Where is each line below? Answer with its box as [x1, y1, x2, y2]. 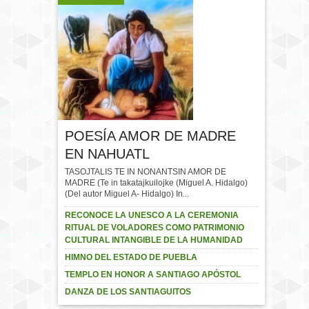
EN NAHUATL [65, 146, 150, 161]
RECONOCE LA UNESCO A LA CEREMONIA [65, 210, 239, 220]
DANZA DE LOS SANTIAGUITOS [65, 287, 191, 297]
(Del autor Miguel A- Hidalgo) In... [65, 189, 189, 199]
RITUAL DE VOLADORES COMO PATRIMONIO [65, 223, 244, 232]
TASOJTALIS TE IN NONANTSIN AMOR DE [65, 167, 226, 177]
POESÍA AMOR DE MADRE [65, 128, 236, 143]
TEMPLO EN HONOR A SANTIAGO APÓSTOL [65, 270, 241, 279]
